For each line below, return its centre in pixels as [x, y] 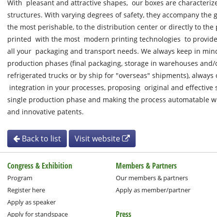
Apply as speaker [31, 202]
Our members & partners [152, 178]
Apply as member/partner [153, 190]
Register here [26, 190]
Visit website [98, 139]
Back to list [40, 139]
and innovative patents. [46, 112]
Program [20, 178]
